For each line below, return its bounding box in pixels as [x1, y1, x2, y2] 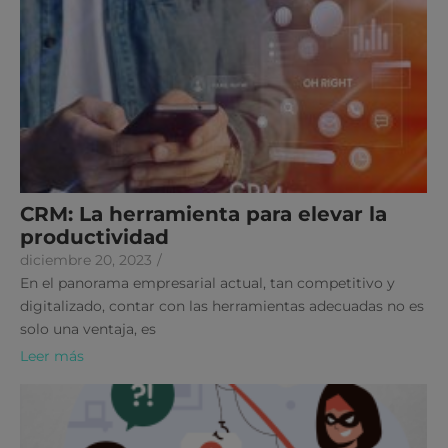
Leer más [20, 346, 84, 365]
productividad [20, 224, 169, 249]
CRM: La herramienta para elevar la [20, 201, 387, 226]
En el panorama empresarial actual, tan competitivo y [20, 273, 395, 292]
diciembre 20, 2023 [20, 250, 152, 269]
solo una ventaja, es [20, 319, 156, 338]
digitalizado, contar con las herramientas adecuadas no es [20, 296, 424, 315]
